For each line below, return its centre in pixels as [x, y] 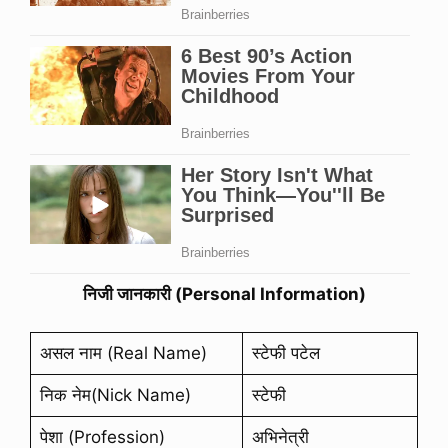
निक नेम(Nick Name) [115, 395]
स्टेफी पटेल [285, 353]
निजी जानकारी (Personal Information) [224, 293]
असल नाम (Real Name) [123, 353]
